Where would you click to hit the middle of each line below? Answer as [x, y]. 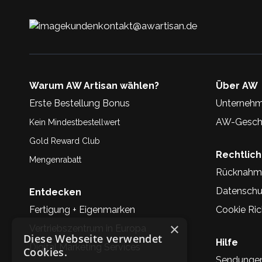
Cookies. [46, 252]
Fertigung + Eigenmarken [82, 210]
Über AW [237, 86]
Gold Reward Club [65, 141]
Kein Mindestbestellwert [75, 122]
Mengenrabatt [55, 160]
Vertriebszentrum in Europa [88, 228]
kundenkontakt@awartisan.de [132, 26]
